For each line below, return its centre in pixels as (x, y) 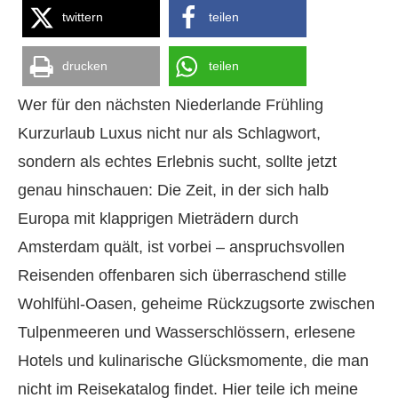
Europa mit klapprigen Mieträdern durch (158, 219)
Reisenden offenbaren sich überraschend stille (182, 275)
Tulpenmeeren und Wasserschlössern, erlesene (187, 332)
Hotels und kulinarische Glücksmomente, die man (193, 361)
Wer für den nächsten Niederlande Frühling (171, 105)
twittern (83, 17)
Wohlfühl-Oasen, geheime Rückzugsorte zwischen (196, 304)
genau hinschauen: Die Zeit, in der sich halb (173, 190)
